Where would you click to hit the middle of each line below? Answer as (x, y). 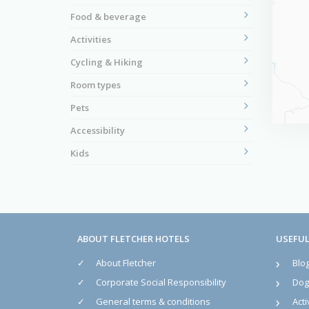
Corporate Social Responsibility (161, 282)
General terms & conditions (153, 301)
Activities (91, 39)
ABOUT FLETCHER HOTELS (133, 239)
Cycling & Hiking (107, 62)
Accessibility (98, 130)
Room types (96, 85)
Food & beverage (108, 17)
